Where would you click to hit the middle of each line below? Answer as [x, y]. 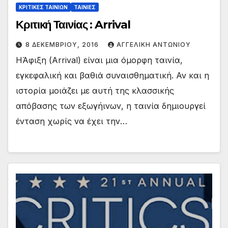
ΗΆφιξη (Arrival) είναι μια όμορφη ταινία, [99, 60]
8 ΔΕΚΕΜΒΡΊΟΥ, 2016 [63, 45]
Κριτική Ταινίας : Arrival [73, 25]
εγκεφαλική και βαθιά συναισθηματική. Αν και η [112, 76]
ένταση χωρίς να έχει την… [72, 121]
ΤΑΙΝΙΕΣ [85, 7]
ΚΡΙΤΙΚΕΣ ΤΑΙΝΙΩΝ [43, 7]
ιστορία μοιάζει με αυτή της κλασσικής [95, 91]
